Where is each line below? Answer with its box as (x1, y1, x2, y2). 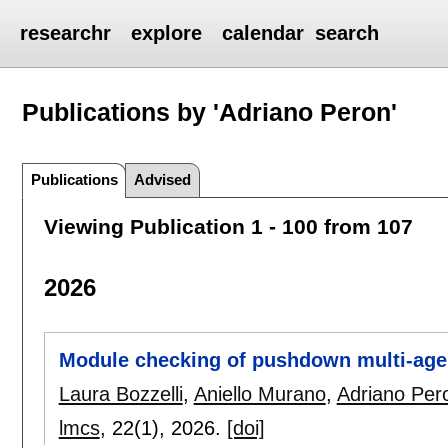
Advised (134, 170, 192, 188)
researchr (20, 22, 112, 44)
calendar (222, 22, 305, 44)
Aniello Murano (193, 383, 326, 406)
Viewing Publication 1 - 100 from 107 (43, 214, 413, 238)
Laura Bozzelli (58, 383, 183, 406)
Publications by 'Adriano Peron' (22, 97, 398, 126)
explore (131, 22, 203, 44)
